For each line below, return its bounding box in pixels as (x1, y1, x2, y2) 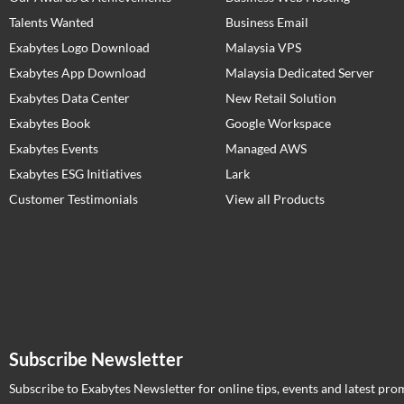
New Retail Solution (225, 90, 336, 106)
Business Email (225, 14, 308, 31)
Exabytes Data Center (9, 90, 130, 106)
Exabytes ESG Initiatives (9, 166, 142, 182)
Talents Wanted (9, 14, 94, 31)
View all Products (225, 191, 325, 207)
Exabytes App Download (9, 65, 146, 81)
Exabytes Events (9, 141, 98, 157)
